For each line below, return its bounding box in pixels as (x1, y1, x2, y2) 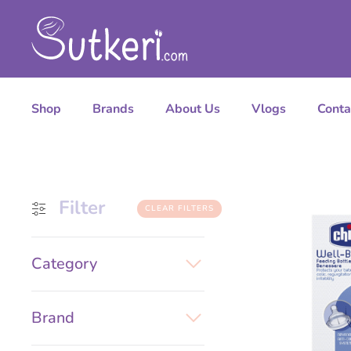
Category (31, 253, 97, 275)
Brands (92, 100, 134, 118)
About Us (165, 100, 220, 118)
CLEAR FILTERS (145, 202, 215, 214)
